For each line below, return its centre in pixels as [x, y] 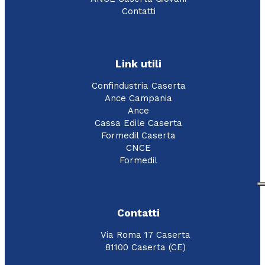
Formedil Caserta [138, 136]
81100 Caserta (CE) [146, 248]
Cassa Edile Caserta [138, 123]
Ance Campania [138, 98]
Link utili [138, 64]
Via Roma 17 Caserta [146, 235]
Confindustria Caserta [138, 86]
